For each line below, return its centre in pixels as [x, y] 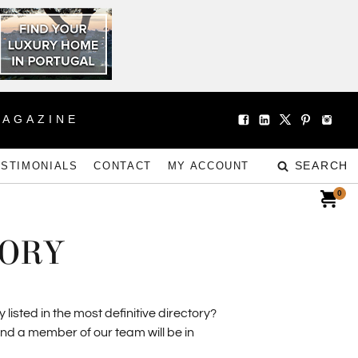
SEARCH [321, 165]
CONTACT [123, 166]
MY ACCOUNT [208, 166]
